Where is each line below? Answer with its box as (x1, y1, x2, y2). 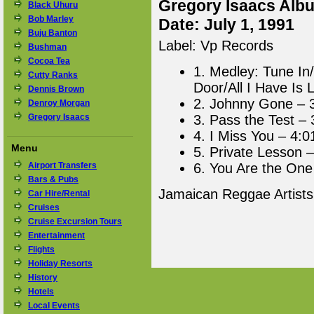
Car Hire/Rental (28, 189, 90, 198)
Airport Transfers (28, 161, 97, 170)
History (28, 273, 57, 282)
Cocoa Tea (28, 56, 70, 66)
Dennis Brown (28, 84, 84, 94)
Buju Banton (28, 28, 77, 38)
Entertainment (28, 231, 85, 240)
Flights (28, 245, 55, 254)
